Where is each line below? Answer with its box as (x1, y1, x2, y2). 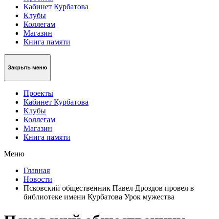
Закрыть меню (8, 65, 47, 71)
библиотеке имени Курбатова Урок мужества (23, 192, 175, 201)
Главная (23, 166, 50, 175)
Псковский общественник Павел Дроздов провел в (23, 183, 194, 192)
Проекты (23, 88, 53, 97)
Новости (23, 175, 52, 183)
